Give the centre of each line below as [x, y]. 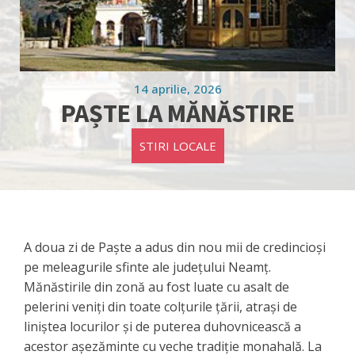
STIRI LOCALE [177, 145]
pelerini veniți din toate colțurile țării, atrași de [160, 306]
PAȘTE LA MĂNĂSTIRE [177, 113]
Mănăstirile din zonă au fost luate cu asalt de [157, 286]
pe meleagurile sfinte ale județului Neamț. [147, 267]
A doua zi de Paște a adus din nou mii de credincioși [175, 247]
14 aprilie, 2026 [177, 88]
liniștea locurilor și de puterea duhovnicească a [162, 326]
